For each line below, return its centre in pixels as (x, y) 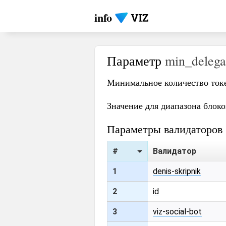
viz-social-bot (177, 212)
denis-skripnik (177, 171)
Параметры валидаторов (165, 129)
